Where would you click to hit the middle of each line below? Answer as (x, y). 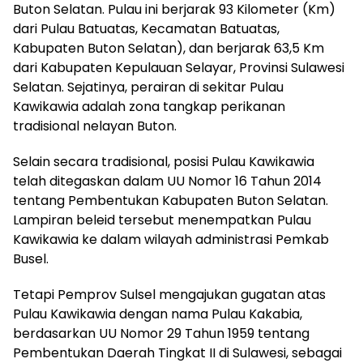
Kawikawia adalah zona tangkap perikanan (149, 107)
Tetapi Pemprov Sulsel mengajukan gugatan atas (169, 295)
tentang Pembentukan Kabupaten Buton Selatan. (171, 201)
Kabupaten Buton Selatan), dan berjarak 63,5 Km (169, 48)
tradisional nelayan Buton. (95, 126)
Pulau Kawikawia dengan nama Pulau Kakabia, (158, 314)
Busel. (31, 259)
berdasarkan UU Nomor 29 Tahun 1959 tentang (161, 333)
